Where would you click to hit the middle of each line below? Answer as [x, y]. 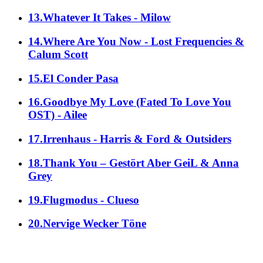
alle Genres [131, 250]
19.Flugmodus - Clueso [84, 200]
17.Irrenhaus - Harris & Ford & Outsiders [130, 139]
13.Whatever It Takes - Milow [100, 18]
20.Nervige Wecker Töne [87, 224]
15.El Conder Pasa [73, 78]
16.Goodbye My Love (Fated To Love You [130, 102]
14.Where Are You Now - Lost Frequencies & [136, 41]
